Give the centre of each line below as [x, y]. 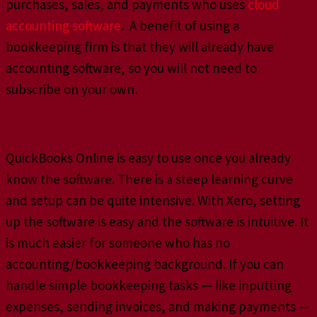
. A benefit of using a [180, 25]
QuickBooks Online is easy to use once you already [148, 158]
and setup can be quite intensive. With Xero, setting [153, 201]
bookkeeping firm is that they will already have [140, 46]
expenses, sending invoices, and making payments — [158, 307]
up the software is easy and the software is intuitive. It [157, 222]
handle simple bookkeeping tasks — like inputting [149, 286]
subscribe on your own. [71, 89]
